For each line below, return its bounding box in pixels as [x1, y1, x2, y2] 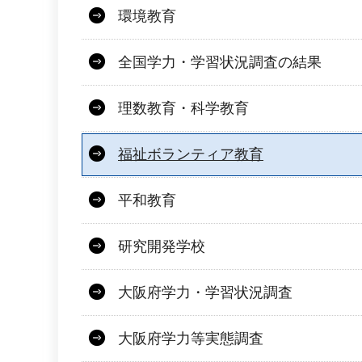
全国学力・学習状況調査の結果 [118, 54, 322, 71]
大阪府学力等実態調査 [118, 330, 263, 347]
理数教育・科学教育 [118, 100, 249, 117]
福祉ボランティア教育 [118, 146, 263, 163]
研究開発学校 [118, 238, 205, 255]
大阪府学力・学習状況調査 [118, 284, 293, 301]
